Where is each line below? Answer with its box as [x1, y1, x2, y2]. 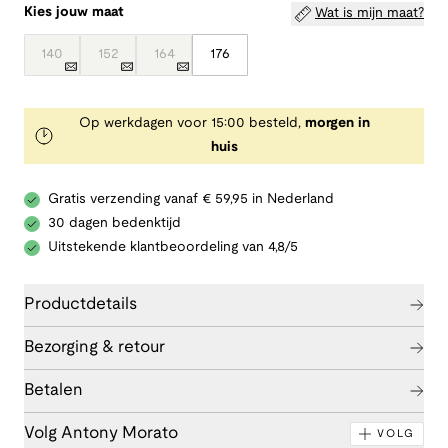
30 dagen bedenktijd [48, 217, 181, 231]
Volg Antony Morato [24, 426, 178, 442]
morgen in [304, 117, 370, 131]
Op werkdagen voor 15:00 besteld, [78, 117, 305, 131]
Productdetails [24, 297, 137, 313]
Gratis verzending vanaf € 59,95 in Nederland [48, 193, 334, 207]
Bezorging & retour [24, 340, 165, 356]
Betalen [24, 383, 83, 399]
